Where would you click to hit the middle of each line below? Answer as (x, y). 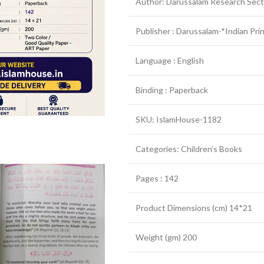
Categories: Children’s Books (189, 149)
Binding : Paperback (172, 90)
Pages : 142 (157, 178)
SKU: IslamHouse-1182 (179, 119)
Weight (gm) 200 (166, 237)
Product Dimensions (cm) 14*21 (194, 208)
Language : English (170, 60)
